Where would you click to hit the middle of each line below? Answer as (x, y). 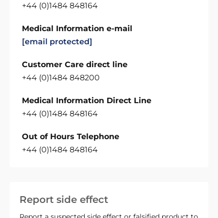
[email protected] (57, 42)
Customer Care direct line (75, 64)
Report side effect (64, 200)
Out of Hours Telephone (71, 136)
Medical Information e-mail (77, 28)
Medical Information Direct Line (87, 100)
